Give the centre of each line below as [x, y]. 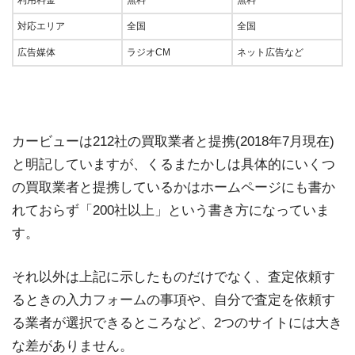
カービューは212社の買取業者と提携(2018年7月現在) [173, 141]
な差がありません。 [73, 345]
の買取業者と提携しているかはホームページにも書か [174, 187]
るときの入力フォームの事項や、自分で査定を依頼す [174, 300]
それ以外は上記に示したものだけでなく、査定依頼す [174, 277]
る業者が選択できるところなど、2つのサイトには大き [177, 323]
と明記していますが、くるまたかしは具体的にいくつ [174, 164]
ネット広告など [270, 52]
